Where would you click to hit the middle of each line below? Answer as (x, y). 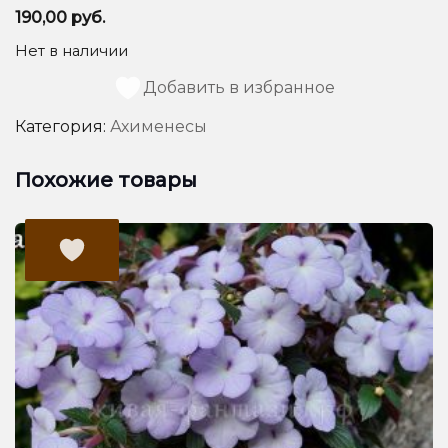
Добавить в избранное (239, 88)
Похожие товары (106, 180)
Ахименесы (158, 127)
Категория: (62, 127)
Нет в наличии (71, 50)
